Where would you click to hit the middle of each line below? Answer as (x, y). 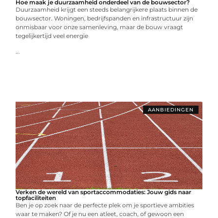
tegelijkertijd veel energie (52, 36)
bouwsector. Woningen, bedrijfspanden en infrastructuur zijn (105, 18)
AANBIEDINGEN (171, 109)
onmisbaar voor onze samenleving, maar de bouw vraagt (100, 27)
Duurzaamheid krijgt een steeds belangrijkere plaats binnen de (107, 9)
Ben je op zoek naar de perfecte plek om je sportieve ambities (105, 205)
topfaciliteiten (36, 198)
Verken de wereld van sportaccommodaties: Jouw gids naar (104, 192)
